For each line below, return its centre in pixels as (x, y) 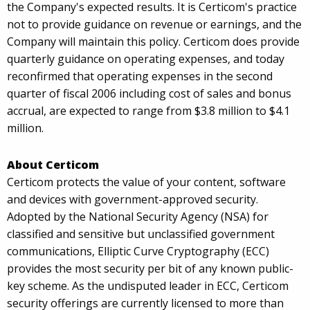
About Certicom (53, 165)
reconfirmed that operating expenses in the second (140, 76)
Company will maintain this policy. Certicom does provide (153, 42)
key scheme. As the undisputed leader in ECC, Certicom (148, 286)
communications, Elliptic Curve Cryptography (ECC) (138, 252)
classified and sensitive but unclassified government (141, 234)
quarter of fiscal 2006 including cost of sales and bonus (149, 94)
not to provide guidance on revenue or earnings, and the (154, 25)
